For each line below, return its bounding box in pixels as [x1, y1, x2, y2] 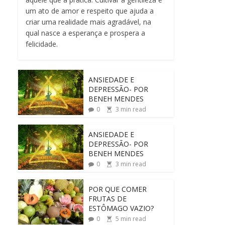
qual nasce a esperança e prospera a [26, 28, 145, 38]
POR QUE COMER [88, 184, 147, 194]
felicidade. [26, 39, 58, 49]
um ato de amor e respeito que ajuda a [26, 6, 154, 16]
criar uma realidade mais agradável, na [26, 17, 151, 27]
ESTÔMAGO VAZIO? [88, 203, 154, 213]
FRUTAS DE [88, 193, 127, 203]
